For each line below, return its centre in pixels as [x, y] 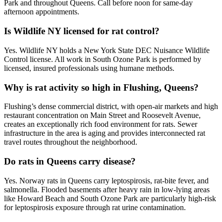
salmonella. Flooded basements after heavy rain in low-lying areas [107, 189]
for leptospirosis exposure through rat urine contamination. [95, 207]
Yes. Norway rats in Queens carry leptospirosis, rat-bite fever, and [106, 180]
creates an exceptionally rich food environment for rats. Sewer [101, 124]
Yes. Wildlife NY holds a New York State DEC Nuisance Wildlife [107, 50]
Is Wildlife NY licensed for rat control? [82, 31]
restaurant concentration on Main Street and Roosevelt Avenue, [102, 115]
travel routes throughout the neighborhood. [71, 142]
